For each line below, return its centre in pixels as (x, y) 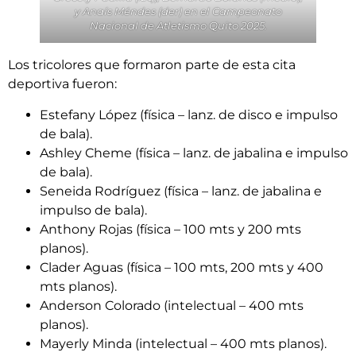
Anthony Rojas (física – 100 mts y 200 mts (170, 229)
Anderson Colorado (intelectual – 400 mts (172, 305)
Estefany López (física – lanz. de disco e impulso (189, 114)
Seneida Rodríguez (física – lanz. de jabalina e (181, 191)
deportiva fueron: (62, 84)
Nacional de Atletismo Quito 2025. (178, 26)
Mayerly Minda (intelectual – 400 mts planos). (183, 343)
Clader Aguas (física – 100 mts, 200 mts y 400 (182, 267)
